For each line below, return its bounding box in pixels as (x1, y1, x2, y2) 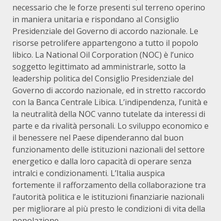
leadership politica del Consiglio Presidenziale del (12, 73, 193, 84)
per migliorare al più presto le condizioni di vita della (12, 203, 205, 214)
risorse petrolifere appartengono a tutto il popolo (12, 37, 198, 48)
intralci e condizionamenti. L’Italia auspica (12, 168, 165, 179)
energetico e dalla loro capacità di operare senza (12, 156, 191, 167)
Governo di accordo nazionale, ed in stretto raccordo (12, 85, 206, 96)
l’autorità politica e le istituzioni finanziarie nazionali (12, 191, 204, 202)
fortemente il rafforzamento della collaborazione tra (12, 180, 206, 190)
